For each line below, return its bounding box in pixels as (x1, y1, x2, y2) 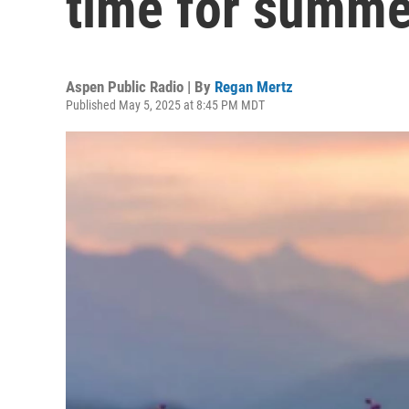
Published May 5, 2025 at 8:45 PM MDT (66, 98, 265, 112)
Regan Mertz (215, 78, 293, 96)
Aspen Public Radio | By (66, 78, 215, 96)
